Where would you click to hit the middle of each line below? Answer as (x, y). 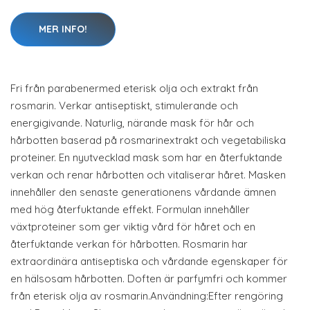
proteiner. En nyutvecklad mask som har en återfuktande (146, 157)
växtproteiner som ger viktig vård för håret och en (133, 227)
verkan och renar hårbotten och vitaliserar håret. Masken (148, 175)
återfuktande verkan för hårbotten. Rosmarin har (129, 244)
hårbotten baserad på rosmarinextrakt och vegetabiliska (148, 140)
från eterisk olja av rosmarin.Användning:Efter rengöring (147, 296)
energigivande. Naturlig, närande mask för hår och (132, 123)
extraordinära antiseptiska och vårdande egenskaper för (149, 261)
